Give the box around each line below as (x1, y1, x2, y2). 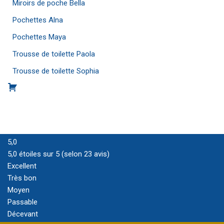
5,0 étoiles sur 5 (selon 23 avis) (7, 149, 109, 158)
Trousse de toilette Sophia (12, 66, 99, 75)
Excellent (7, 161, 36, 170)
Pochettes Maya (12, 32, 66, 41)
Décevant (7, 209, 38, 218)
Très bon (7, 173, 36, 182)
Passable (7, 197, 37, 206)
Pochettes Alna (12, 15, 63, 24)
